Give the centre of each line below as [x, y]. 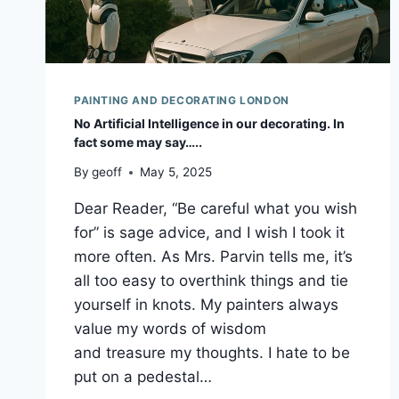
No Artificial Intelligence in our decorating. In [209, 123]
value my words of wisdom [170, 329]
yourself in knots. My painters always [206, 305]
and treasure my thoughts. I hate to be [212, 353]
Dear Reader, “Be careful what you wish [216, 209]
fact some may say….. [138, 142]
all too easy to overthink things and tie [211, 281]
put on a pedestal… [143, 377]
